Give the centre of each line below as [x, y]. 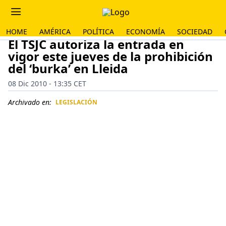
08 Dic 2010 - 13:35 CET [47, 83]
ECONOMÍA [146, 32]
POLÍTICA [98, 32]
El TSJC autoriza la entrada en [96, 44]
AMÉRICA [55, 32]
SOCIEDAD [195, 32]
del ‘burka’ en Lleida [68, 68]
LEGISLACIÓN [76, 102]
